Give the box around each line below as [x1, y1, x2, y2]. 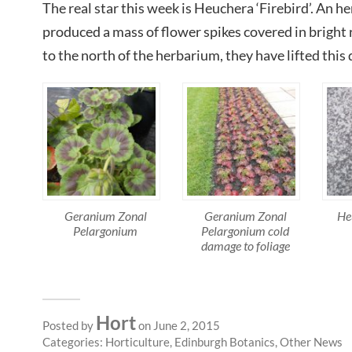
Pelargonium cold [201, 222, 289, 238]
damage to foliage [200, 237, 290, 253]
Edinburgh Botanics [174, 334, 275, 349]
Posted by [42, 317, 96, 332]
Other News [280, 334, 343, 349]
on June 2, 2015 [136, 317, 220, 332]
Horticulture [105, 334, 170, 349]
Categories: [42, 334, 105, 349]
